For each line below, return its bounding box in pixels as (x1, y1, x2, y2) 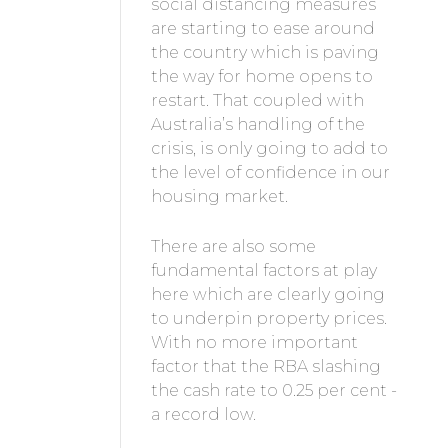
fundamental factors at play (150, 261, 377, 281)
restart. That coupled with (150, 91, 364, 111)
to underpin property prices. (150, 309, 387, 329)
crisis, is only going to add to (150, 139, 388, 159)
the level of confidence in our (150, 163, 390, 183)
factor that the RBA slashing (150, 357, 381, 377)
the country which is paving (150, 43, 379, 63)
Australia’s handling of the (150, 115, 365, 135)
